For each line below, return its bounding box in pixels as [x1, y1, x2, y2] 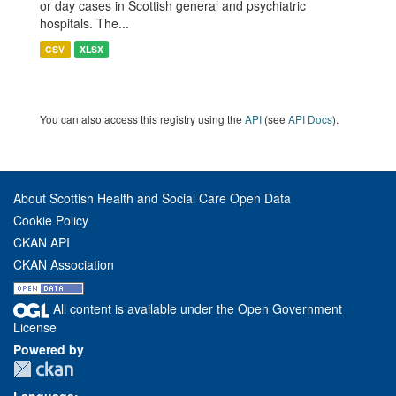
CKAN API [13, 233, 70, 251]
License [13, 317, 57, 336]
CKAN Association [13, 255, 114, 273]
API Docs [288, 111, 332, 126]
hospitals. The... [40, 14, 129, 32]
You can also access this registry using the [40, 111, 245, 126]
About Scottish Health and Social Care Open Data [13, 189, 291, 207]
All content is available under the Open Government [49, 300, 342, 317]
